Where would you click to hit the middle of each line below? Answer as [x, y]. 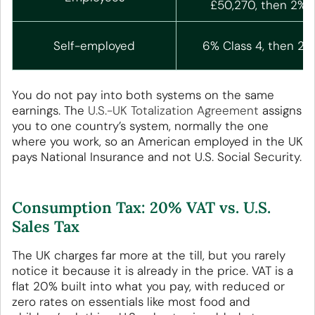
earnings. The [50, 111]
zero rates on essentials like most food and [131, 302]
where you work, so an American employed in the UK [157, 142]
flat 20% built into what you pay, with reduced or [148, 287]
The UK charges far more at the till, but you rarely [149, 256]
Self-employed [94, 46]
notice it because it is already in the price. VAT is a [153, 271]
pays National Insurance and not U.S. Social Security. [157, 157]
